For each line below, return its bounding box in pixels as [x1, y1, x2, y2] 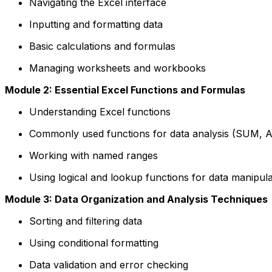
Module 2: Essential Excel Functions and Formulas [5, 83, 245, 96]
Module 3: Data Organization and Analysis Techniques [5, 192, 268, 205]
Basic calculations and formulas [29, 39, 175, 52]
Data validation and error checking [29, 258, 188, 271]
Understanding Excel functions [29, 105, 171, 118]
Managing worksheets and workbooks [29, 61, 206, 74]
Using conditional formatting [29, 236, 158, 249]
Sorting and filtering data [29, 214, 142, 227]
